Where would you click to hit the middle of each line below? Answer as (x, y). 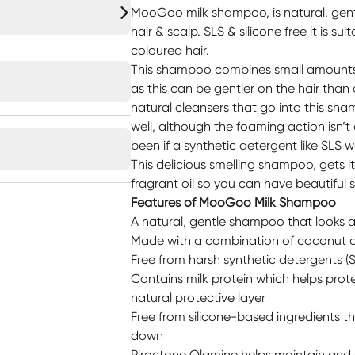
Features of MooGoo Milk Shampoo (233, 202)
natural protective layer (198, 298)
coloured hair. (170, 50)
